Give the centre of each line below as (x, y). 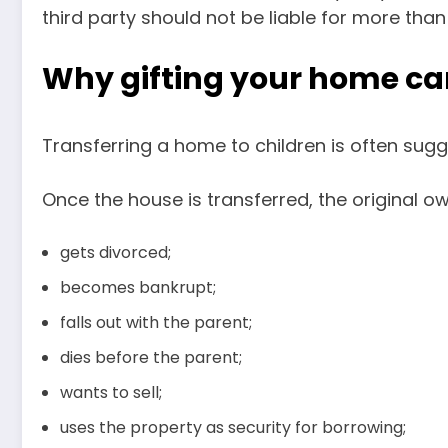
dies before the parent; (151, 357)
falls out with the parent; (156, 322)
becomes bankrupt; (138, 287)
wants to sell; (111, 392)
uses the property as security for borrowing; (233, 427)
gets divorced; (115, 252)
